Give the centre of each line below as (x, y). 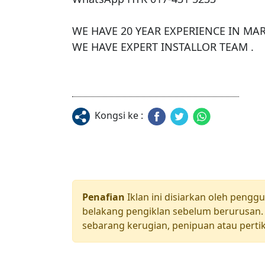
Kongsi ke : (119, 116)
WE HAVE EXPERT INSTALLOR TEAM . (163, 46)
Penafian (104, 197)
